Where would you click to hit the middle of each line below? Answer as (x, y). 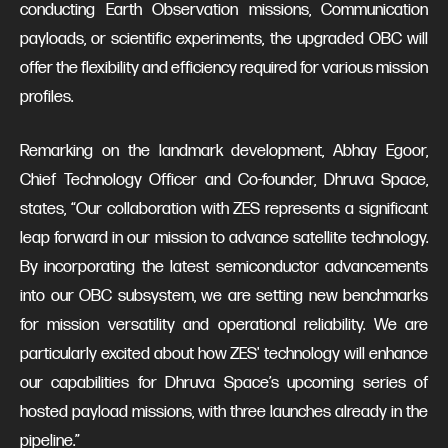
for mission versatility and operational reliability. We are (224, 324)
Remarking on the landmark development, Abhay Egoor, (224, 150)
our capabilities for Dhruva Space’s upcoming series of (224, 382)
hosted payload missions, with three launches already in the (224, 411)
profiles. (46, 96)
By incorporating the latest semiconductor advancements (224, 266)
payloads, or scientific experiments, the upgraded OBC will (224, 38)
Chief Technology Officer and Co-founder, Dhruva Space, (224, 179)
